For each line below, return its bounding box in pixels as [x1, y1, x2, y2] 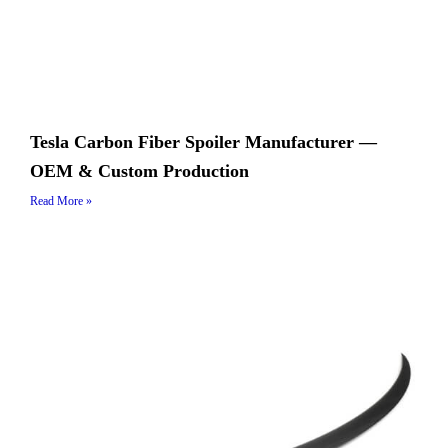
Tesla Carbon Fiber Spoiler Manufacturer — [30, 131, 377, 152]
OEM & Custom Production [30, 160, 249, 181]
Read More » [30, 193, 92, 208]
